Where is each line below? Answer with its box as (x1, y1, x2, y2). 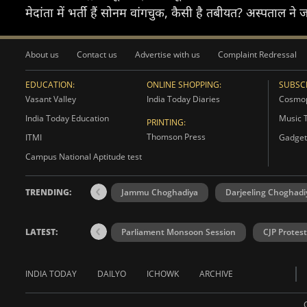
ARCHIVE (199, 268, 233, 280)
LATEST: (25, 226, 58, 238)
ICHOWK (147, 268, 179, 280)
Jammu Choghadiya (121, 186, 198, 198)
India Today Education (25, 112, 109, 124)
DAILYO (97, 268, 126, 280)
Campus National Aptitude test (25, 151, 142, 162)
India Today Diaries (146, 93, 220, 105)
